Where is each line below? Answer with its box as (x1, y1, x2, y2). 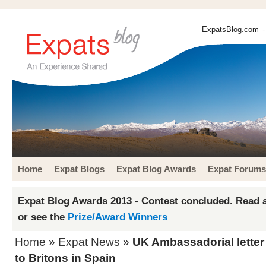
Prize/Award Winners (68, 211, 167, 223)
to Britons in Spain (15, 252, 116, 264)
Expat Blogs (54, 164, 104, 174)
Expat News (58, 236, 120, 248)
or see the (18, 211, 68, 223)
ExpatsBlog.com (202, 25, 259, 34)
